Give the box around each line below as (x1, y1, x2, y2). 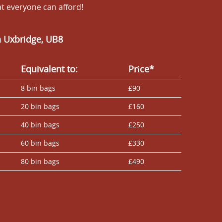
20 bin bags (21, 101, 59, 111)
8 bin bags (21, 83, 55, 93)
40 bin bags (21, 119, 59, 129)
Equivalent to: (21, 62, 78, 75)
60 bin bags (21, 138, 59, 148)
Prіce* (128, 62, 154, 75)
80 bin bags (21, 156, 59, 166)
